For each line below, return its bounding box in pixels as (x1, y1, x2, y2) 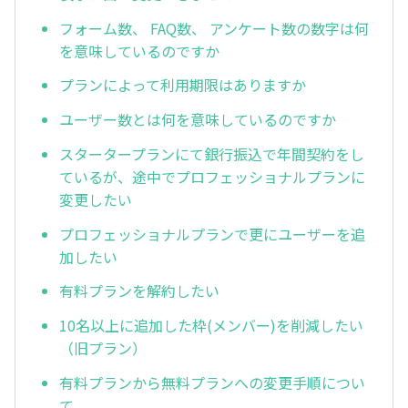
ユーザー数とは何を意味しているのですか (59, 108, 336, 131)
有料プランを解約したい (59, 280, 219, 302)
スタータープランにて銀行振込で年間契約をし (59, 142, 364, 165)
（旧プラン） (59, 337, 147, 360)
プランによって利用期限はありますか (59, 74, 306, 97)
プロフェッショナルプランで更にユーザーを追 (59, 222, 365, 245)
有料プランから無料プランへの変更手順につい (59, 371, 365, 393)
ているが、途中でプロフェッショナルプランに (59, 165, 365, 188)
